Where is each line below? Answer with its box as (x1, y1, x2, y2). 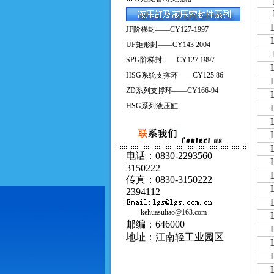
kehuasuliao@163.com (126, 208, 207, 217)
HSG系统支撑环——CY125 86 (126, 71, 223, 80)
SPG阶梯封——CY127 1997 (126, 56, 215, 64)
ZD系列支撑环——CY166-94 (126, 86, 218, 95)
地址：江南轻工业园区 (126, 232, 224, 242)
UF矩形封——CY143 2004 (126, 40, 210, 49)
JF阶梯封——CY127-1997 (126, 25, 209, 34)
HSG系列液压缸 (126, 102, 178, 110)
